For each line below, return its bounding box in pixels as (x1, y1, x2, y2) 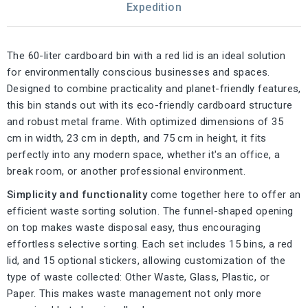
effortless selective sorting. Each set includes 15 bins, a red (7, 238, 293, 251)
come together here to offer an (147, 188, 301, 201)
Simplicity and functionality (7, 188, 148, 201)
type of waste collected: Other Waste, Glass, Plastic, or (7, 271, 270, 284)
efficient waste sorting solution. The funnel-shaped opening (7, 205, 294, 218)
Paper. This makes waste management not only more (7, 287, 262, 300)
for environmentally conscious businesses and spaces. (7, 66, 270, 79)
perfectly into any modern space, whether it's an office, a (7, 148, 280, 162)
